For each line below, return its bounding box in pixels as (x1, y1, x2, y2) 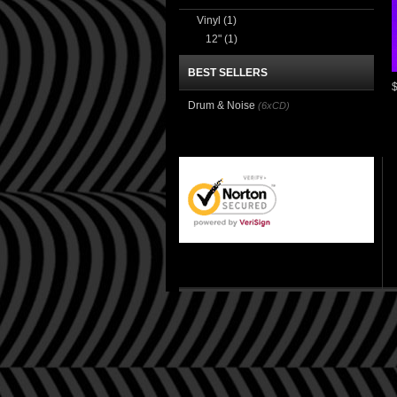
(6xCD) (258, 100, 290, 111)
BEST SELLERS (188, 66, 268, 79)
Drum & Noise (188, 99, 255, 112)
